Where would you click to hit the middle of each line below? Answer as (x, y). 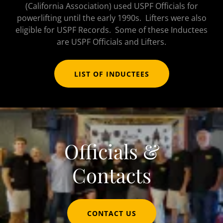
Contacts (111, 175)
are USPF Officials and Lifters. (111, 42)
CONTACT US (111, 213)
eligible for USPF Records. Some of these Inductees (111, 30)
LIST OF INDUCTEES (111, 74)
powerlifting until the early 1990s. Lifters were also (111, 18)
